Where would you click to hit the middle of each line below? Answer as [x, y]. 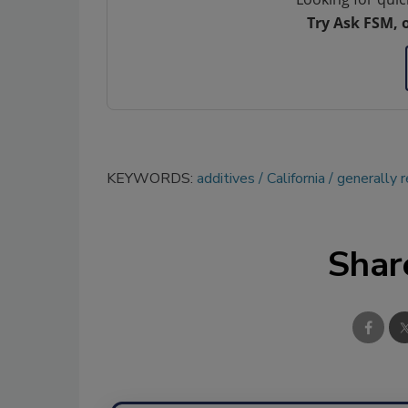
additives [226, 178]
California [296, 178]
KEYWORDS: [152, 178]
